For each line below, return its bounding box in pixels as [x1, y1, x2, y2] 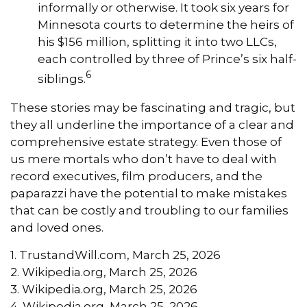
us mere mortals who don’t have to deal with [10, 151, 277, 166]
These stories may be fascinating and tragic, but [10, 100, 295, 114]
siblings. [38, 71, 86, 86]
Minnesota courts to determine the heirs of [38, 18, 294, 32]
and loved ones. [10, 220, 103, 234]
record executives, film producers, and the [10, 169, 262, 183]
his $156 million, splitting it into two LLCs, [38, 35, 277, 49]
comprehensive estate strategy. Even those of [10, 134, 282, 149]
